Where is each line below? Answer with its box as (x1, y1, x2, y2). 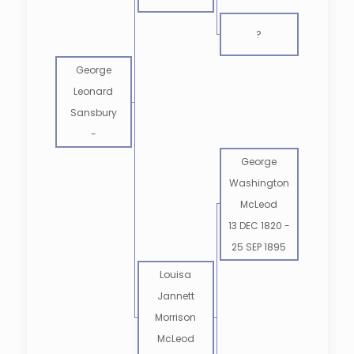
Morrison (155, 311, 197, 324)
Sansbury (70, 106, 117, 119)
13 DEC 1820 (228, 219, 282, 232)
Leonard (73, 85, 114, 98)
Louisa (160, 268, 192, 281)
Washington (228, 176, 289, 190)
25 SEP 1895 (232, 240, 287, 254)
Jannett (156, 289, 194, 303)
